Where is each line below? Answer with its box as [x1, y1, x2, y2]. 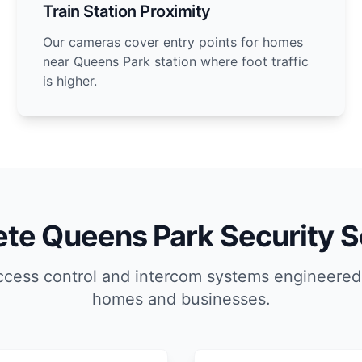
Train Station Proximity [43, 2, 211, 21]
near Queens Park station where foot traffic [43, 53, 309, 69]
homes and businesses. [91, 289, 271, 309]
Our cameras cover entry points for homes [43, 34, 304, 50]
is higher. [43, 73, 98, 89]
